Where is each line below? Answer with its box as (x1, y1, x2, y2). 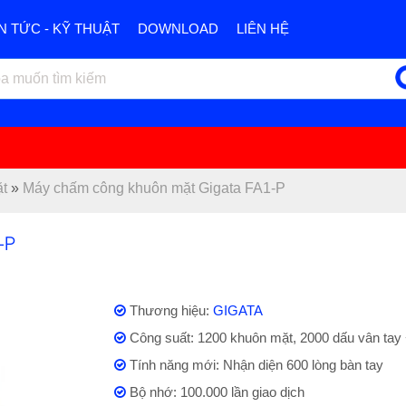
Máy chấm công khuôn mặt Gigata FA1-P (23, 180, 285, 196)
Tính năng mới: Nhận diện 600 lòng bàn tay (125, 357, 383, 372)
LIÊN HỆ (237, 21, 289, 36)
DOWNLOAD (138, 21, 218, 36)
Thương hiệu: (125, 303, 213, 318)
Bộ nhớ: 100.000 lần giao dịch (125, 384, 304, 400)
